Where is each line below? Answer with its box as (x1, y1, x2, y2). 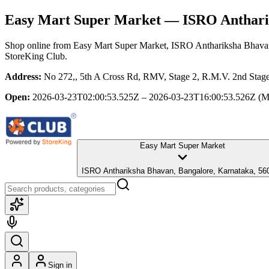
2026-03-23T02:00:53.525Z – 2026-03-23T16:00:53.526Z (32, 91, 256, 102)
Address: (5, 71, 41, 82)
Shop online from (5, 40, 73, 50)
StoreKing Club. (5, 50, 67, 61)
